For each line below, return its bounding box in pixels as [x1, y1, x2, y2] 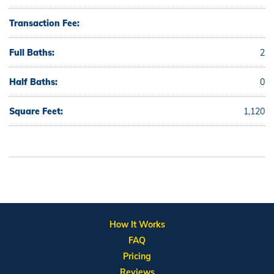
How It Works [109, 219, 165, 231]
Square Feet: [9, 106, 63, 117]
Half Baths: [9, 76, 57, 87]
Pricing [123, 251, 151, 262]
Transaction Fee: [9, 18, 80, 29]
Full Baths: [9, 47, 54, 58]
